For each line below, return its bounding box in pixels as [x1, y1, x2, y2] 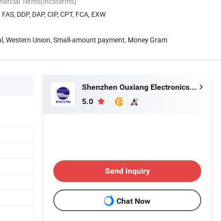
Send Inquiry [105, 166, 150, 176]
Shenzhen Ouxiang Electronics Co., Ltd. [189, 82, 197, 92]
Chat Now [116, 196, 150, 206]
